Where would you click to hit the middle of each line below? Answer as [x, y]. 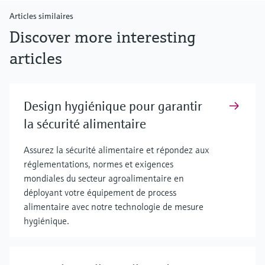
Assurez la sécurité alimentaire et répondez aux [117, 150]
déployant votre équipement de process [100, 193]
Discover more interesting [103, 37]
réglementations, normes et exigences [98, 164]
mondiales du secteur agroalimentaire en [104, 178]
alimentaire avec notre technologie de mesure [114, 207]
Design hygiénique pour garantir [113, 106]
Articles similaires [41, 16]
